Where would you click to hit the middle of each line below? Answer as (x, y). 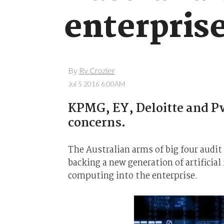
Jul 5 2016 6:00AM (96, 84)
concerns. (96, 123)
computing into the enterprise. (132, 176)
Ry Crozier (97, 70)
